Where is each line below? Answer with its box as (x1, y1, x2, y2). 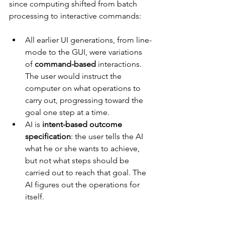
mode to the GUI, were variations (25, 47, 144, 57)
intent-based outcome (42, 120, 124, 129)
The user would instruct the (25, 71, 124, 81)
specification (25, 132, 71, 141)
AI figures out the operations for (25, 180, 142, 189)
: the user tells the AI (71, 132, 145, 141)
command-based (35, 59, 98, 69)
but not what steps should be (25, 156, 131, 165)
